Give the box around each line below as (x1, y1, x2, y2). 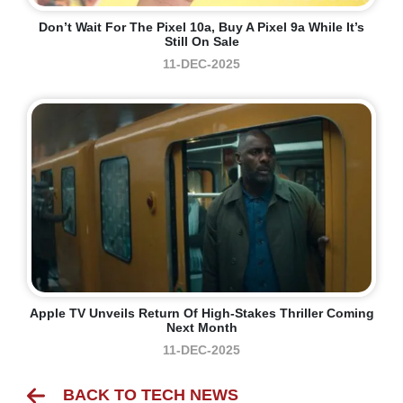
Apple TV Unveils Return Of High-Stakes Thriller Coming (29, 306, 374, 321)
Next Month (166, 320, 237, 336)
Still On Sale (164, 34, 239, 49)
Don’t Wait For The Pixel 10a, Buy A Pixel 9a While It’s (39, 20, 364, 35)
